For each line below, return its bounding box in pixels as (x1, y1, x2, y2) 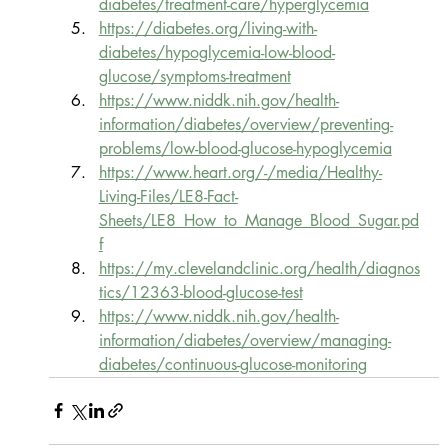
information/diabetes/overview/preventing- (98, 113, 393, 135)
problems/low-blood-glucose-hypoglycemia (98, 137, 392, 159)
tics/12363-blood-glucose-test (98, 281, 303, 303)
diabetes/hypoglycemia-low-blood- (98, 41, 335, 63)
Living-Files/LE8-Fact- (98, 185, 238, 207)
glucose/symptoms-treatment (98, 65, 291, 87)
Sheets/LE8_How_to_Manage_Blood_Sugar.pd (98, 209, 419, 231)
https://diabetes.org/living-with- (98, 17, 317, 39)
